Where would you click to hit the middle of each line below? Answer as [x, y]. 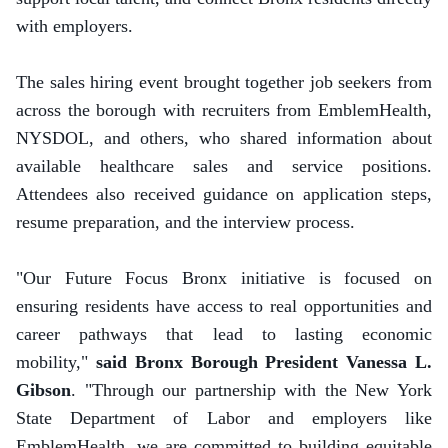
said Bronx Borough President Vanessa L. [264, 362]
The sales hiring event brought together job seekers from [224, 82]
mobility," [56, 362]
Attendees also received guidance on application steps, [224, 194]
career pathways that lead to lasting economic [224, 334]
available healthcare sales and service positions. [224, 166]
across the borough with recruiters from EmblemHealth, [224, 110]
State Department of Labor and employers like [224, 418]
